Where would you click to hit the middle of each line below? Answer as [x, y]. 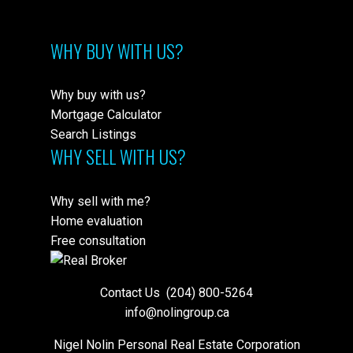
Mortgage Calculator [106, 115]
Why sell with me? [100, 201]
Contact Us [132, 292]
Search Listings [93, 135]
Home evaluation [97, 221]
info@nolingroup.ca [176, 312]
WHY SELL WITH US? [118, 157]
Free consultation [98, 240]
